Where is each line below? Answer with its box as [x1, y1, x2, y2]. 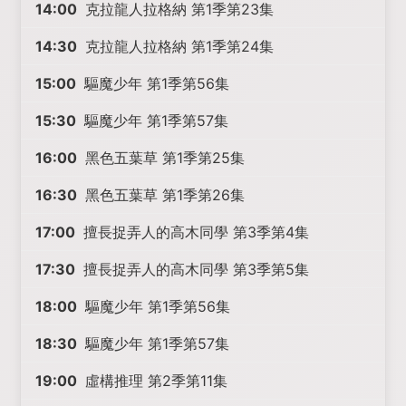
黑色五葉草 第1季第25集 [81, 149, 246, 167]
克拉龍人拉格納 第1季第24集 [81, 37, 275, 55]
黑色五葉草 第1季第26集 [81, 186, 246, 204]
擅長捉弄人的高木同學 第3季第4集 [79, 223, 310, 241]
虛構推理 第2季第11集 [81, 372, 228, 390]
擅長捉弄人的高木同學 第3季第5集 [79, 260, 310, 278]
